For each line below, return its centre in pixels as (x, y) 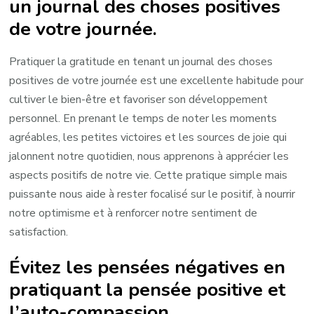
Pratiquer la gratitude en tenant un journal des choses (141, 61)
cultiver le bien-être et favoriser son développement (139, 99)
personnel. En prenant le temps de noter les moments (143, 118)
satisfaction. (39, 232)
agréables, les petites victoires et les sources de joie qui (148, 137)
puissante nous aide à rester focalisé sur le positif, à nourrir (152, 194)
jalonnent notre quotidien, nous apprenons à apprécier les (149, 156)
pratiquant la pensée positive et (148, 289)
